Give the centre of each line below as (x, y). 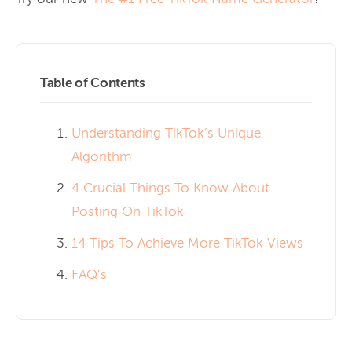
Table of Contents (93, 83)
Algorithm (102, 157)
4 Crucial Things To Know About (170, 189)
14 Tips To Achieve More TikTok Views (187, 244)
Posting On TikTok (128, 212)
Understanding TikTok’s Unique (166, 134)
